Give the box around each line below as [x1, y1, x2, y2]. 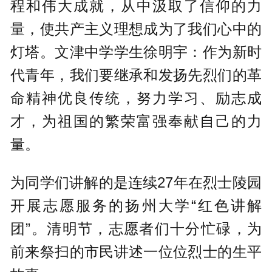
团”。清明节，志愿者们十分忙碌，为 [10, 220, 262, 237]
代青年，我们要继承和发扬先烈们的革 [10, 67, 262, 84]
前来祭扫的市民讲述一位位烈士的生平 [10, 243, 262, 260]
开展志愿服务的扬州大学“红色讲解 [10, 197, 262, 214]
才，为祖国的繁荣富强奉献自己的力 [10, 113, 262, 130]
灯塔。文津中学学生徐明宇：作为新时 [10, 44, 262, 61]
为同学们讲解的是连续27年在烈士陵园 [10, 174, 262, 191]
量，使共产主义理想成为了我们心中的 [10, 21, 262, 38]
